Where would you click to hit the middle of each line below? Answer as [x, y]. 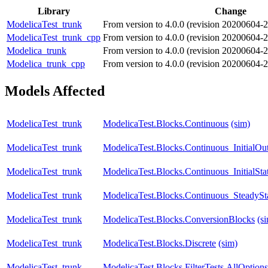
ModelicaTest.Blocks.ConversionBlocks [179, 220]
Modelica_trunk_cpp [46, 64]
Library [54, 11]
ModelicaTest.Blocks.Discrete [159, 243]
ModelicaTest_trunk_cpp [54, 38]
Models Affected [55, 91]
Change [231, 11]
